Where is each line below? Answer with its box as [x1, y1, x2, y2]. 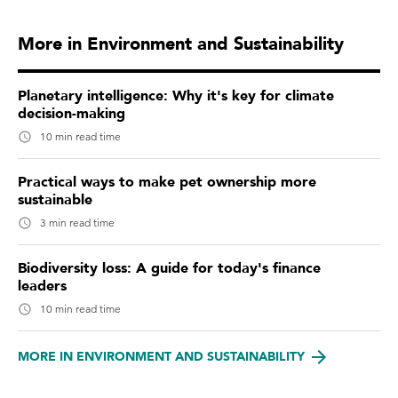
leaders [18, 276, 67, 297]
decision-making [18, 104, 125, 124]
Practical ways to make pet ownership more [18, 172, 316, 193]
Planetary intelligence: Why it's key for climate [18, 86, 334, 107]
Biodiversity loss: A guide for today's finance [18, 259, 321, 279]
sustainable [18, 190, 92, 211]
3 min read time [40, 216, 115, 230]
